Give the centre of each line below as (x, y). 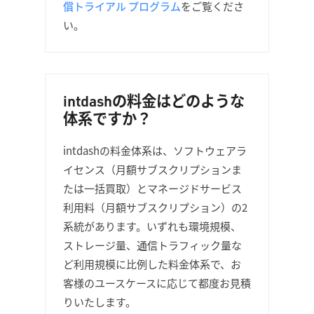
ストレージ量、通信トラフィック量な (152, 245)
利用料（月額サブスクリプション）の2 (155, 207)
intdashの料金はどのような (154, 101)
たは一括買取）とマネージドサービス (152, 188)
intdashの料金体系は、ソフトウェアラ (155, 150)
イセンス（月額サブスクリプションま (152, 169)
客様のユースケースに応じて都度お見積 (157, 283)
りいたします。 (100, 302)
